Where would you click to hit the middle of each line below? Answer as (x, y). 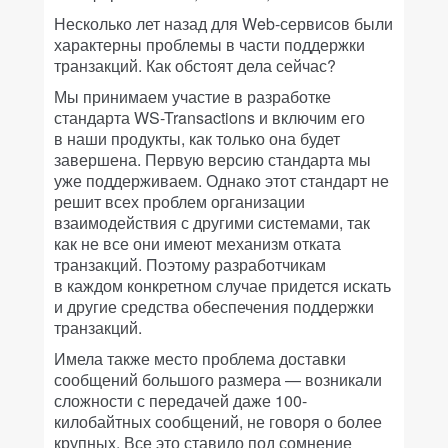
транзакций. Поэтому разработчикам (190, 264)
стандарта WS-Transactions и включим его (209, 117)
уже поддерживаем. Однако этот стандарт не (221, 180)
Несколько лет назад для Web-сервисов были (223, 23)
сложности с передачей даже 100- (180, 400)
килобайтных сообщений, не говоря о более (218, 421)
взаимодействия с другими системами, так (212, 222)
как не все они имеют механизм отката (197, 243)
